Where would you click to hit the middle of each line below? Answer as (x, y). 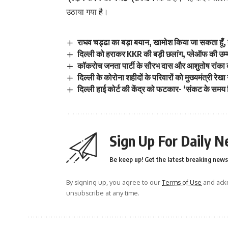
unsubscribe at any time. (103, 193)
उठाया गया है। (87, 11)
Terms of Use (182, 182)
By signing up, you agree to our (114, 182)
